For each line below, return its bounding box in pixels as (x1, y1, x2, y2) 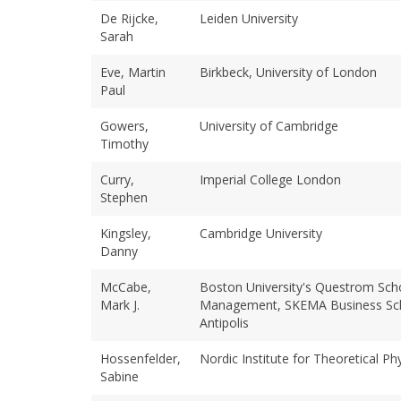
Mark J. (100, 295, 140, 313)
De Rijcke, (100, 9, 158, 27)
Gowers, (100, 116, 149, 134)
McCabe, (100, 277, 151, 295)
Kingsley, (100, 224, 151, 242)
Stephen (100, 188, 148, 206)
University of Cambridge (200, 116, 338, 134)
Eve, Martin (100, 63, 166, 81)
